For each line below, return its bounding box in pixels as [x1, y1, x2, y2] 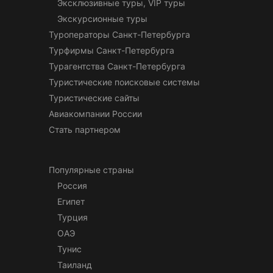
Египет [57, 196, 85, 207]
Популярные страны [49, 164, 134, 175]
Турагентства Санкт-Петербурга [49, 60, 185, 71]
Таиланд [57, 259, 92, 270]
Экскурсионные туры [57, 13, 147, 24]
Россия [57, 180, 87, 191]
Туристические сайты [49, 92, 140, 103]
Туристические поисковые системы [49, 76, 200, 87]
